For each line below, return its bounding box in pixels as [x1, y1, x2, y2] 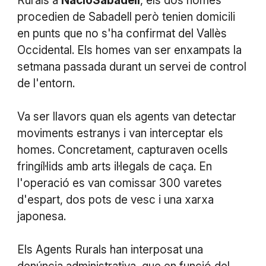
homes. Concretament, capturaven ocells [17, 142, 228, 157]
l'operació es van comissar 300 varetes [17, 176, 222, 190]
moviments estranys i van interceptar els [17, 126, 223, 140]
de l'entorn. [17, 76, 75, 90]
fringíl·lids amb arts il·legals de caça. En [17, 159, 212, 173]
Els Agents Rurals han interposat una [17, 242, 203, 256]
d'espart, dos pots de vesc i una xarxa [17, 192, 214, 207]
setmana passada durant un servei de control [17, 59, 246, 74]
